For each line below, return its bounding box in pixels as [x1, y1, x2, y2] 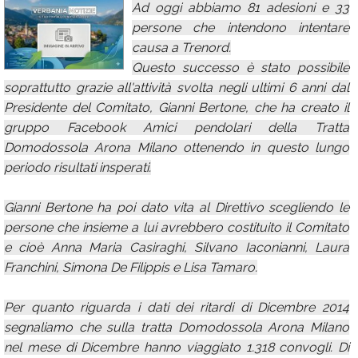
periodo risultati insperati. [4, 160, 151, 175]
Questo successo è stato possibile [132, 60, 349, 75]
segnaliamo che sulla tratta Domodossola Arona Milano [4, 320, 349, 335]
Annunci [18, 45, 66, 60]
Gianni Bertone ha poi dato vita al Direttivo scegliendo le [4, 200, 349, 215]
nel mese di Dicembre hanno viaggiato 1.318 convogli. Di [4, 340, 349, 355]
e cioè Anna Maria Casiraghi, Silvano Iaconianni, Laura [4, 240, 349, 255]
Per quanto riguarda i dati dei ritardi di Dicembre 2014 [4, 300, 349, 315]
